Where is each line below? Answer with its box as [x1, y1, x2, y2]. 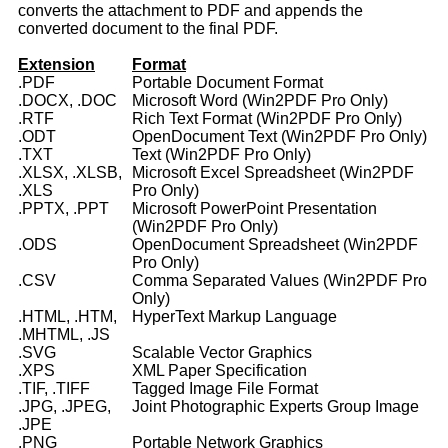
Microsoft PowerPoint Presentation [132, 200, 377, 218]
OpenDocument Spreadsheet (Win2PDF [132, 236, 418, 254]
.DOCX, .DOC [18, 92, 117, 110]
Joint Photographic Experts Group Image [132, 398, 419, 416]
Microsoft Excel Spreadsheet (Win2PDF [132, 164, 414, 182]
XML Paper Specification [132, 362, 307, 380]
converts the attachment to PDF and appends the [18, 2, 363, 20]
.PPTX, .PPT [18, 200, 109, 218]
